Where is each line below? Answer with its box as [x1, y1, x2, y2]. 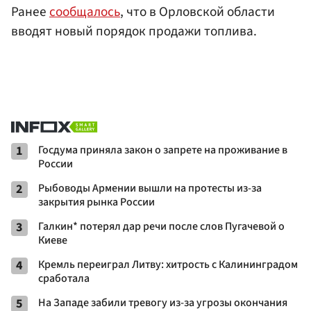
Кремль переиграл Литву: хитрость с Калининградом [38, 256, 298, 272]
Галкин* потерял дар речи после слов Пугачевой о [38, 218, 285, 234]
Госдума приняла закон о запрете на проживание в [38, 142, 287, 158]
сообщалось [49, 1, 120, 22]
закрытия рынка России [38, 194, 155, 210]
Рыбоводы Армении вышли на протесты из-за [38, 180, 262, 196]
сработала [38, 270, 90, 286]
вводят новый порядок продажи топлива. [11, 21, 257, 41]
